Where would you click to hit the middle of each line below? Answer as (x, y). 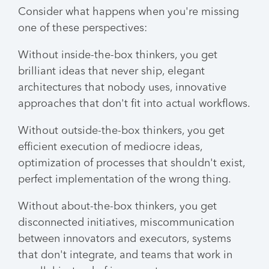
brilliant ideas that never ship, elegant (111, 71)
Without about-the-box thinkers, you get (117, 207)
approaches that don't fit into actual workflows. (134, 104)
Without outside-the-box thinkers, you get (121, 131)
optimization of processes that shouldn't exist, (131, 163)
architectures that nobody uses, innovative (122, 88)
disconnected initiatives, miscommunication (126, 223)
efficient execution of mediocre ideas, (110, 147)
